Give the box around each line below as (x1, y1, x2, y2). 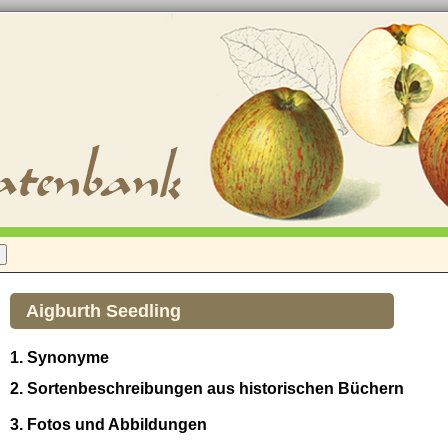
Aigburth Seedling (26, 301, 181, 321)
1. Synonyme (10, 349, 109, 366)
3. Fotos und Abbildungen (10, 416, 207, 433)
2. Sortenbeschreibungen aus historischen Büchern (10, 380, 404, 398)
